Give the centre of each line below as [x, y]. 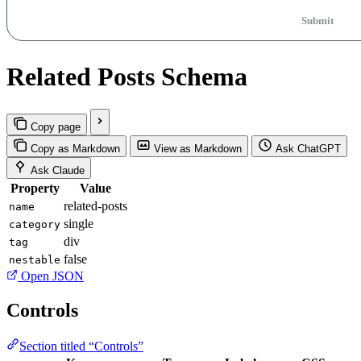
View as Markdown [198, 149]
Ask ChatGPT [308, 149]
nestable [35, 260]
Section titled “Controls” [81, 346]
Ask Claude [58, 171]
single [79, 224]
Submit [317, 20]
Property [35, 189]
